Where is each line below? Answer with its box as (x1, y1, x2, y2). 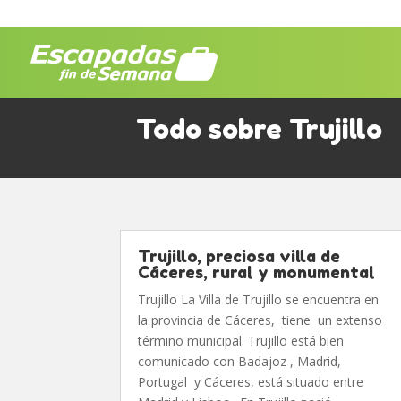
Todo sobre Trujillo (136, 113, 382, 145)
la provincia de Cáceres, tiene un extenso (138, 311, 383, 328)
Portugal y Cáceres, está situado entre (138, 373, 364, 390)
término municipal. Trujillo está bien (138, 332, 345, 349)
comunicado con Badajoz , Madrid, (138, 353, 346, 370)
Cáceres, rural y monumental (138, 262, 376, 282)
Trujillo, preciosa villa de (138, 246, 341, 266)
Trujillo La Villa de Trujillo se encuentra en (138, 291, 380, 308)
